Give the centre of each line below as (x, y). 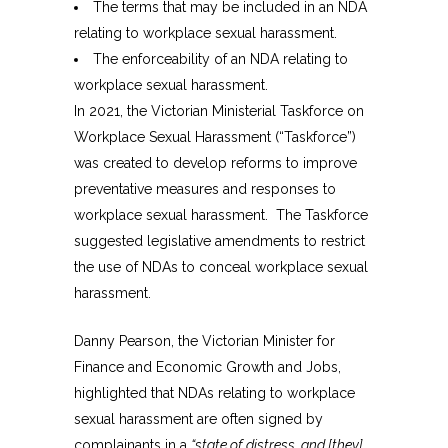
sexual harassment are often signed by (198, 419)
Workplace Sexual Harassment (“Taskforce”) (215, 137)
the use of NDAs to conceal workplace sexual (221, 267)
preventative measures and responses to (205, 189)
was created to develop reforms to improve (215, 163)
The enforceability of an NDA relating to (220, 59)
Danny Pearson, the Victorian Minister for (204, 341)
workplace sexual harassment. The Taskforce (221, 215)
